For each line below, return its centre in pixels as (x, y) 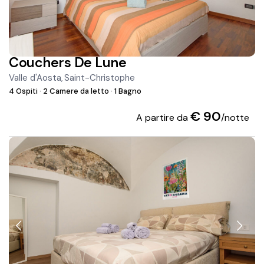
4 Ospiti (24, 91)
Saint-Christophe (100, 78)
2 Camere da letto (76, 91)
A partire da (163, 118)
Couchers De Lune (68, 63)
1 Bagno (127, 91)
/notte (235, 118)
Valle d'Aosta (35, 78)
